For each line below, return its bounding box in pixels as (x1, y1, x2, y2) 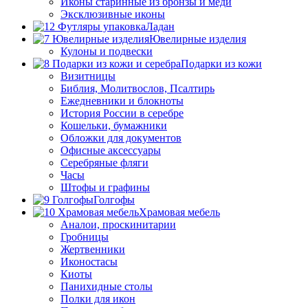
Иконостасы (60, 256, 118, 267)
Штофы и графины (60, 181, 150, 193)
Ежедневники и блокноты (60, 95, 184, 107)
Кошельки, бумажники (60, 120, 167, 131)
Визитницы (60, 70, 115, 82)
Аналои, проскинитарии (60, 219, 176, 230)
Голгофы (93, 194, 135, 206)
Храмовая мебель (139, 206, 220, 218)
